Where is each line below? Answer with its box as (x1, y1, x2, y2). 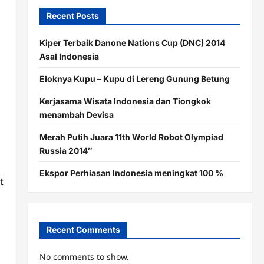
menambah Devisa (39, 109, 114, 120)
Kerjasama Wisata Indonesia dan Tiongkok (39, 95, 211, 106)
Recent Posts (46, 10, 99, 21)
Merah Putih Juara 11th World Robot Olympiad (39, 131, 223, 142)
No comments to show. (39, 251, 129, 263)
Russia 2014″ (39, 145, 93, 156)
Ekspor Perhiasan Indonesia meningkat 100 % (39, 167, 223, 178)
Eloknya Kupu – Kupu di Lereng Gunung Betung (39, 73, 230, 84)
